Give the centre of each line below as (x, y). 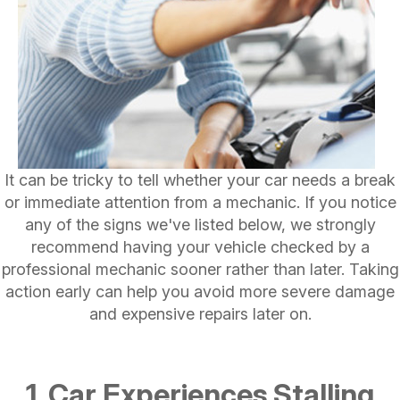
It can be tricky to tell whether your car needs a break (200, 179)
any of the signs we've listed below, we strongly (200, 224)
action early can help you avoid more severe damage (200, 291)
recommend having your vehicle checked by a (200, 246)
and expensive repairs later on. (200, 313)
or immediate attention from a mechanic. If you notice (200, 202)
